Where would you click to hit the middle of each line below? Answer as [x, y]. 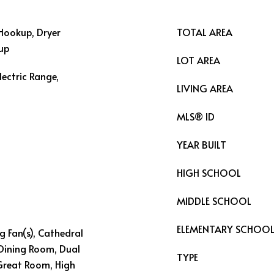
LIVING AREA [205, 88]
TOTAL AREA [205, 32]
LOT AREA [198, 60]
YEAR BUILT [202, 144]
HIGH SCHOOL [209, 172]
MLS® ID [196, 116]
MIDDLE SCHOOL [214, 201]
